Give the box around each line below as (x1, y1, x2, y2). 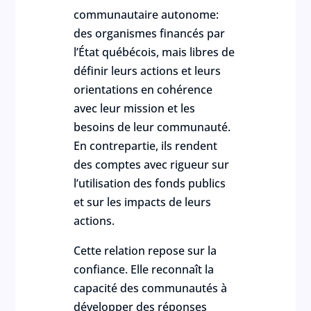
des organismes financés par (74, 26, 226, 41)
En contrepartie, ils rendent (74, 138, 218, 153)
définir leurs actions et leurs (74, 63, 221, 78)
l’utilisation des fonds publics (74, 176, 226, 191)
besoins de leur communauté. (74, 119, 231, 135)
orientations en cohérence (74, 82, 213, 97)
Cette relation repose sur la (74, 243, 217, 258)
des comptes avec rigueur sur (74, 157, 230, 172)
